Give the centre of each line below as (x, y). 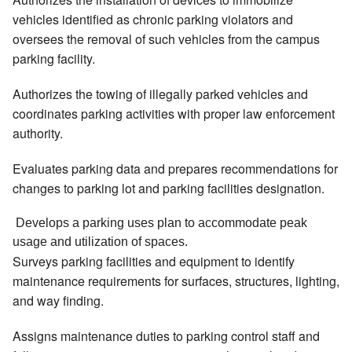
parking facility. (54, 59)
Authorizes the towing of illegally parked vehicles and (160, 94)
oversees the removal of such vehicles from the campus (166, 39)
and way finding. (58, 301)
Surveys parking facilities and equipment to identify (154, 262)
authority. (38, 134)
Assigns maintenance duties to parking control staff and (166, 336)
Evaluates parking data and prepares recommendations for (175, 169)
